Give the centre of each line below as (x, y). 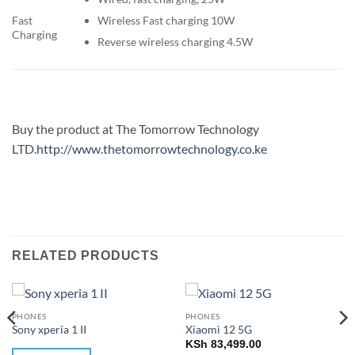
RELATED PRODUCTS (86, 255)
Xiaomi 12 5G (218, 330)
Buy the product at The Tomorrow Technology (136, 129)
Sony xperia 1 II (49, 330)
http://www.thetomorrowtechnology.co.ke (152, 149)
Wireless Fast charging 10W (166, 20)
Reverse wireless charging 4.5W (175, 41)
